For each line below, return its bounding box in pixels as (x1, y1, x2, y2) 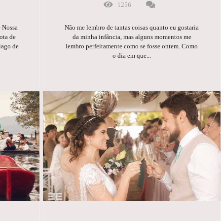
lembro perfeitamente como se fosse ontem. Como (66, 42, 198, 50)
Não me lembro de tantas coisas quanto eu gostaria (65, 23, 199, 31)
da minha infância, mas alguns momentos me (72, 33, 191, 40)
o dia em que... (112, 51, 151, 59)
